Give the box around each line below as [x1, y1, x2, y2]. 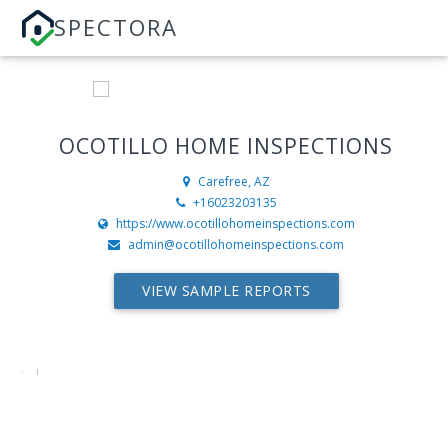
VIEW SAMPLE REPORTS [142, 281, 311, 301]
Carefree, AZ [197, 173, 270, 191]
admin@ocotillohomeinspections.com [128, 236, 345, 254]
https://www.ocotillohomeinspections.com [115, 215, 355, 233]
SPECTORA [54, 12, 179, 42]
